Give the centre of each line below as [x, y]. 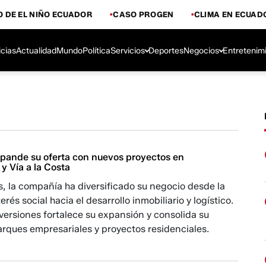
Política [96, 50]
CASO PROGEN [143, 14]
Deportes [166, 50]
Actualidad [36, 50]
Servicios [128, 50]
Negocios [201, 50]
